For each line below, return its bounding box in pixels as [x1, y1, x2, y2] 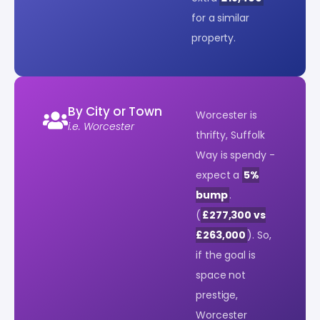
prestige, [196, 287, 239, 302]
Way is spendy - [196, 147, 275, 162]
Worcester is [196, 107, 257, 122]
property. [191, 30, 236, 45]
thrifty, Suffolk [196, 127, 265, 142]
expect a [196, 167, 243, 182]
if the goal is [196, 247, 256, 262]
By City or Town [68, 102, 162, 120]
